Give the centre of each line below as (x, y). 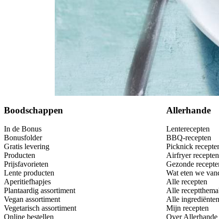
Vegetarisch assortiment (40, 208)
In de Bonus (23, 129)
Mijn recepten (187, 208)
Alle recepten (187, 182)
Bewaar (116, 104)
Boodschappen (33, 110)
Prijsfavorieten (26, 164)
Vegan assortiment (32, 199)
